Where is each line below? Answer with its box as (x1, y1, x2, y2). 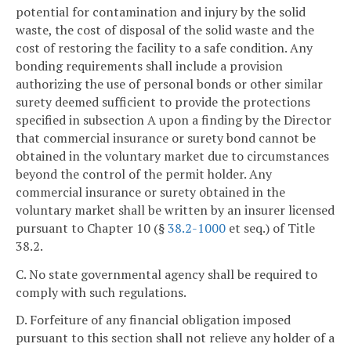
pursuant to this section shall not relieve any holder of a (16, 329, 335, 347)
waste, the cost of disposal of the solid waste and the (16, 20, 314, 38)
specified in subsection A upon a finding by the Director (16, 110, 331, 128)
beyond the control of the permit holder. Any (16, 165, 272, 183)
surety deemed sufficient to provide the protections (16, 92, 310, 110)
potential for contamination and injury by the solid (16, 2, 306, 20)
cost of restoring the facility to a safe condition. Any (16, 38, 313, 56)
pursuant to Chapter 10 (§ (16, 219, 168, 237)
